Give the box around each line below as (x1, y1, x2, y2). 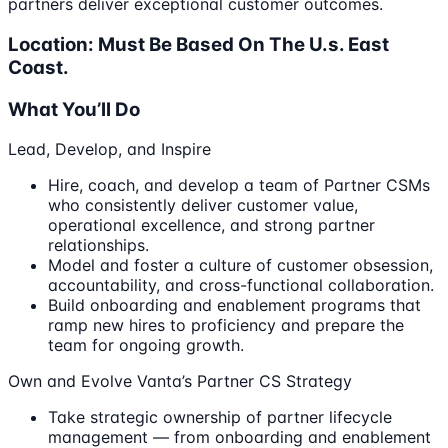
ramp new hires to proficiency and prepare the (48, 315, 404, 336)
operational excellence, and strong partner (48, 215, 375, 236)
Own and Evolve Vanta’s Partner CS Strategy (8, 371, 352, 392)
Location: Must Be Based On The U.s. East (8, 32, 389, 56)
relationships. (48, 235, 149, 256)
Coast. (8, 55, 69, 79)
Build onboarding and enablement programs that (48, 295, 421, 316)
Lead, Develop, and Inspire (8, 139, 211, 160)
